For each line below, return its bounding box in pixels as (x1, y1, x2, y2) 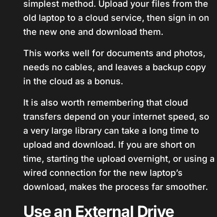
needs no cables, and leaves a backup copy (23, 62, 206, 72)
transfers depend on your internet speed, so (23, 111, 209, 122)
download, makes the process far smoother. (23, 182, 208, 192)
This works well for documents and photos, (23, 48, 205, 58)
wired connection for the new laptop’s (23, 168, 183, 178)
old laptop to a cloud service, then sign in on (23, 13, 209, 23)
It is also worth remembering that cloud (23, 97, 188, 108)
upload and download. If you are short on (23, 139, 195, 150)
